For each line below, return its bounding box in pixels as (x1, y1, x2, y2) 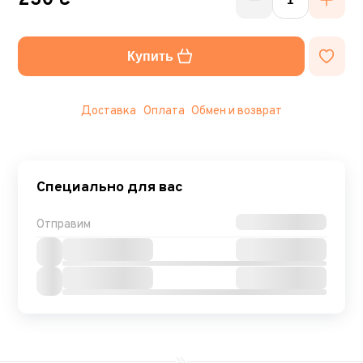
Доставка (80, 103, 136, 119)
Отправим (36, 216, 91, 233)
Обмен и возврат (191, 103, 283, 119)
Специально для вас (36, 177, 183, 197)
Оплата (143, 103, 185, 119)
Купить (127, 49, 174, 64)
